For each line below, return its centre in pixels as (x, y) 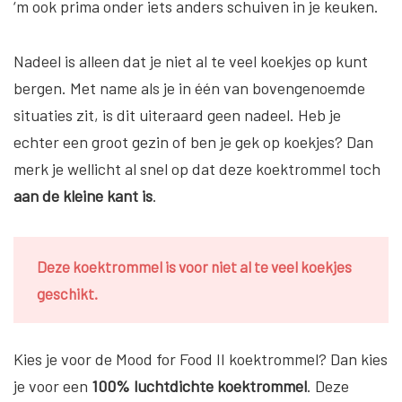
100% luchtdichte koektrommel (199, 386)
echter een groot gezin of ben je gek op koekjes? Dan (193, 142)
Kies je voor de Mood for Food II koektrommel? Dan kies (201, 359)
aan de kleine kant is (83, 196)
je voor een (52, 386)
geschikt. (67, 294)
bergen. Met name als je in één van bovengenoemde (189, 88)
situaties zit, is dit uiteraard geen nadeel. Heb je (177, 115)
